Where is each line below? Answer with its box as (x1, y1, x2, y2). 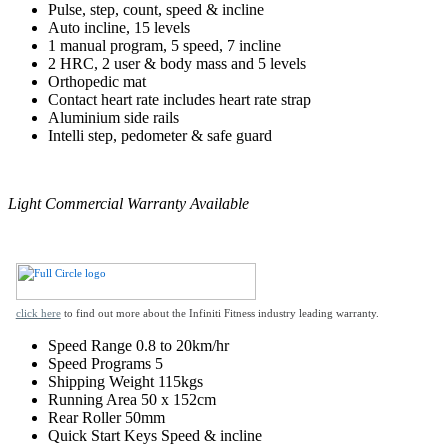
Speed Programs (48, 355, 151, 373)
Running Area (48, 391, 137, 409)
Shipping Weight (48, 373, 154, 391)
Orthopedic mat (48, 72, 146, 90)
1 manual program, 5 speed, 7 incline (48, 36, 281, 54)
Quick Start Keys (48, 427, 157, 445)
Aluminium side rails (48, 108, 179, 126)
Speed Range (48, 337, 132, 355)
